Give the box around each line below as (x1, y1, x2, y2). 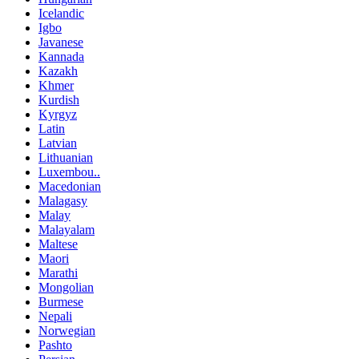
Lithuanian (38, 150, 93, 164)
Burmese (38, 294, 83, 309)
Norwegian (38, 323, 95, 337)
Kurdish (38, 92, 79, 107)
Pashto (38, 337, 72, 352)
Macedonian (38, 179, 101, 193)
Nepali (38, 309, 72, 323)
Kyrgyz (38, 107, 77, 121)
